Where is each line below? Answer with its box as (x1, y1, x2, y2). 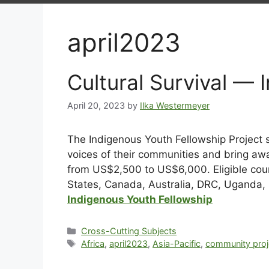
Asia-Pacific (153, 238, 201, 249)
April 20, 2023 (67, 100, 125, 111)
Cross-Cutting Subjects (81, 226, 177, 237)
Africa (81, 238, 105, 249)
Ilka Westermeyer (140, 100, 210, 111)
